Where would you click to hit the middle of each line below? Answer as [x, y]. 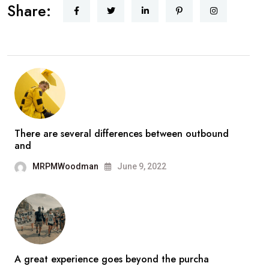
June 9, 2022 [141, 167]
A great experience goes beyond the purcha [112, 259]
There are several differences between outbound [122, 134]
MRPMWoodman [65, 167]
